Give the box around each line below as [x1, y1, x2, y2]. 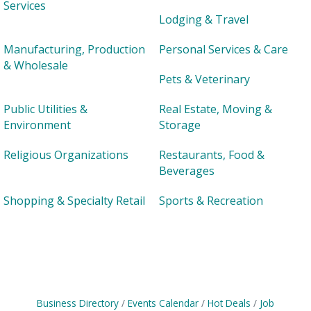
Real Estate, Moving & [159, 101, 272, 117]
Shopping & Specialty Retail [3, 193, 145, 208]
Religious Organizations [3, 147, 128, 162]
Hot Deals [208, 296, 251, 310]
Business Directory [37, 296, 119, 310]
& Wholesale [3, 58, 68, 73]
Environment [3, 117, 71, 133]
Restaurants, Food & [159, 147, 264, 162]
